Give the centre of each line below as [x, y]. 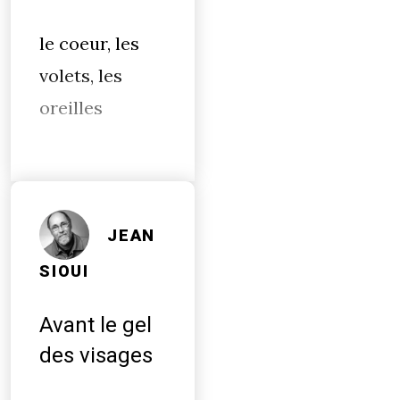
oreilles [71, 108]
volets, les [81, 75]
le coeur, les [89, 43]
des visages [96, 355]
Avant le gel [96, 325]
